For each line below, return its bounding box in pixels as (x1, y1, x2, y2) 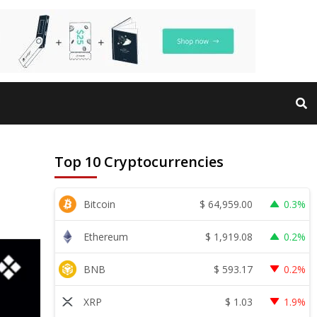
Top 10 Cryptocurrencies (54, 152, 224, 171)
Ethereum (83, 230, 129, 243)
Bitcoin (83, 197, 116, 211)
